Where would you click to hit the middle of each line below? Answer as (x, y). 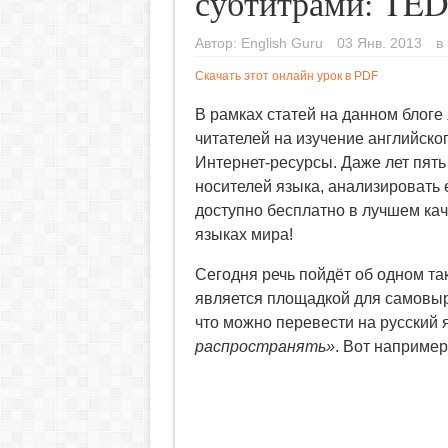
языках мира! (243, 235)
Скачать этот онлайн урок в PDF (286, 76)
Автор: (217, 44)
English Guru (281, 44)
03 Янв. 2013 (379, 44)
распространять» (264, 347)
